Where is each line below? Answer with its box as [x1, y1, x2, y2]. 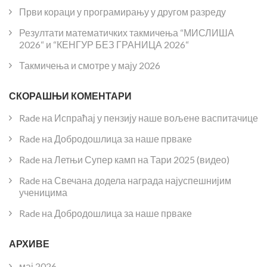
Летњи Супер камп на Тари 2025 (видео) [54, 154, 229, 166]
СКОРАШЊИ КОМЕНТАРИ [9, 90, 132, 102]
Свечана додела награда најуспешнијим [54, 175, 231, 187]
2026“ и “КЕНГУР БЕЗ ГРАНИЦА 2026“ [19, 39, 189, 51]
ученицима [19, 187, 67, 198]
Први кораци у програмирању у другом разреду [19, 6, 226, 18]
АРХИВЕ [9, 238, 49, 250]
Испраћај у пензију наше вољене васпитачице [54, 112, 258, 124]
